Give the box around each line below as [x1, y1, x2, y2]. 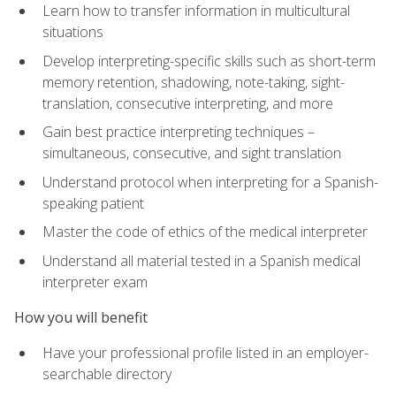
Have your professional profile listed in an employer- [42, 343, 369, 363]
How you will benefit [14, 308, 148, 328]
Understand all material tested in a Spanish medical [42, 250, 361, 270]
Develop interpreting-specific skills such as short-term [42, 50, 376, 71]
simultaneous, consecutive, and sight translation [42, 143, 341, 164]
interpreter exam [42, 271, 148, 292]
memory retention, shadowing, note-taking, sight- [42, 72, 345, 92]
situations [42, 21, 103, 42]
